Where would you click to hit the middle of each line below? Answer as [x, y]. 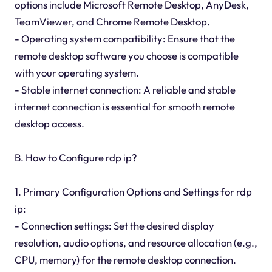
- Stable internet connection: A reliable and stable [125, 90]
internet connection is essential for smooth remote [124, 107]
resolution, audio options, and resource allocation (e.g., [136, 243]
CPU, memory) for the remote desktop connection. [125, 260]
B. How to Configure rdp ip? [75, 158]
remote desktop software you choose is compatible [126, 56]
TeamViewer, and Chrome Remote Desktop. [112, 22]
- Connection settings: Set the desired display [114, 226]
